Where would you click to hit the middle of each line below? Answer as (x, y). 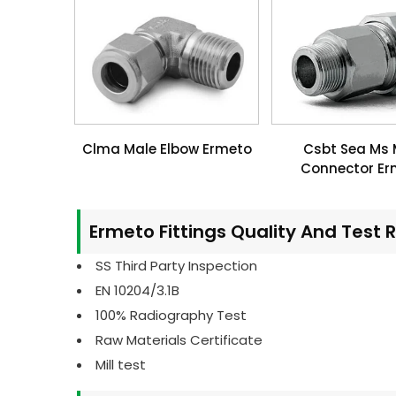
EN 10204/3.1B (137, 290)
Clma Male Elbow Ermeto (167, 148)
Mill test (121, 364)
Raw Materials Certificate (179, 339)
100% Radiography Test (171, 315)
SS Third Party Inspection (176, 265)
